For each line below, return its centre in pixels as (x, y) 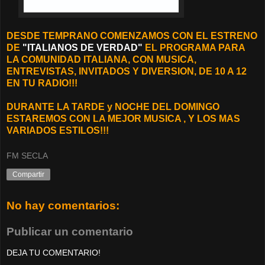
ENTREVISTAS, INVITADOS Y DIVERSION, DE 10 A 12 (127, 71)
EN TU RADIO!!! (42, 83)
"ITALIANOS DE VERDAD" (83, 47)
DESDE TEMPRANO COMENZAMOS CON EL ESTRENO (132, 35)
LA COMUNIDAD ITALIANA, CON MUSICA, (101, 59)
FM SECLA (27, 156)
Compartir (28, 175)
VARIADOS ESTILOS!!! (58, 130)
